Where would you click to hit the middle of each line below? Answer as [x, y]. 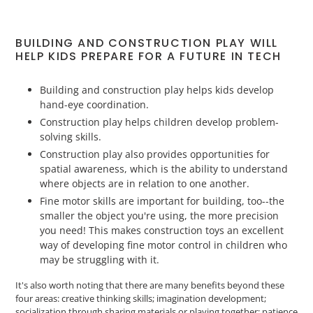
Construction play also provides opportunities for [155, 154]
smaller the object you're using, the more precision [159, 215]
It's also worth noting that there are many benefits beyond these [150, 285]
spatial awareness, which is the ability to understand [164, 168]
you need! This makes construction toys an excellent [162, 230]
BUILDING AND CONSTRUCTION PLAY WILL [147, 43]
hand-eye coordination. [94, 104]
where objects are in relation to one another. [145, 183]
